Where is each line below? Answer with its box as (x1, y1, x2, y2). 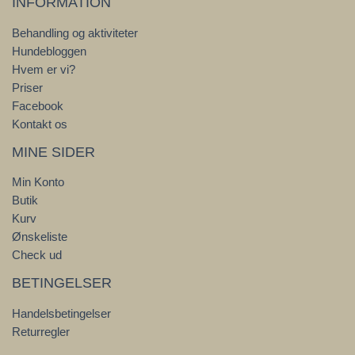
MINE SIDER (12, 143, 95, 160)
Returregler (12, 325, 70, 338)
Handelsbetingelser (12, 307, 111, 320)
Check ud (12, 249, 62, 262)
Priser (12, 81, 43, 94)
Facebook (12, 99, 63, 113)
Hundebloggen (12, 44, 86, 58)
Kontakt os (12, 117, 67, 131)
